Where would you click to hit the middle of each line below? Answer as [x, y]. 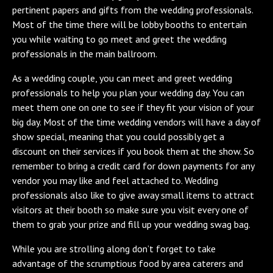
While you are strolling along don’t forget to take [114, 248]
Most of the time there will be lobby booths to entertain [129, 24]
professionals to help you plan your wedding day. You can [128, 92]
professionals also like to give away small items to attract [133, 195]
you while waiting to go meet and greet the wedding [119, 39]
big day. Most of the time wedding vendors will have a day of [136, 122]
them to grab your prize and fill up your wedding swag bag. [131, 224]
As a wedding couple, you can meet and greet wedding [122, 78]
